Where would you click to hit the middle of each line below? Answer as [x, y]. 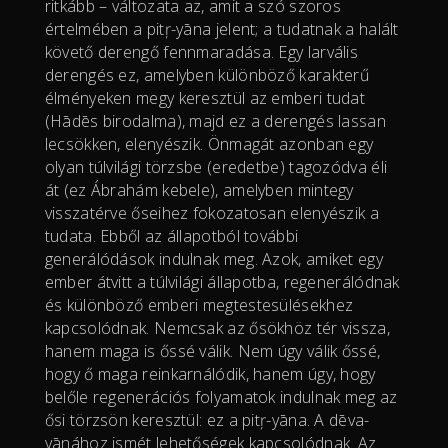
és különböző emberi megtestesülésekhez [199, 304]
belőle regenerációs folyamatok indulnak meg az [221, 396]
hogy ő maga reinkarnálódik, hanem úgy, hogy [210, 373]
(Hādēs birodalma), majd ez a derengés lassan [215, 120]
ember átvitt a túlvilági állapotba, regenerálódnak [222, 281]
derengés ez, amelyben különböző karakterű [207, 74]
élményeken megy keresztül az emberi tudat [205, 97]
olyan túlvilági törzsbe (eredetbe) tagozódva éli [216, 166]
